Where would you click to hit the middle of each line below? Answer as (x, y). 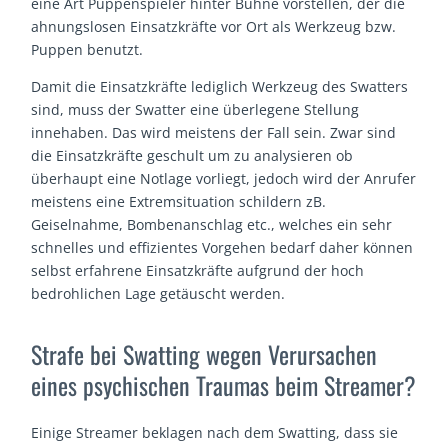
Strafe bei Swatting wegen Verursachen (204, 353)
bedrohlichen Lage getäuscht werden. (158, 294)
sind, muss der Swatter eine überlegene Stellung (195, 110)
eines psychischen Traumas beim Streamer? (224, 384)
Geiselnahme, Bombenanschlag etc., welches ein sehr (212, 225)
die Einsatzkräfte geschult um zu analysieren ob (192, 156)
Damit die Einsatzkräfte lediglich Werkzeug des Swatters (220, 87)
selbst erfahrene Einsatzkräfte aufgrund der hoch (198, 271)
